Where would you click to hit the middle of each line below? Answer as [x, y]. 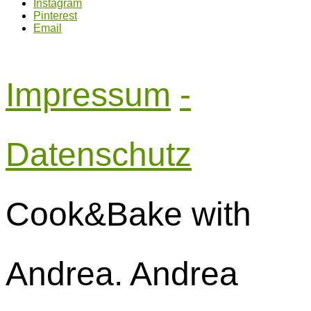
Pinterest [55, 15]
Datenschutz [99, 154]
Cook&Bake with [128, 214]
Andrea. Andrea [122, 274]
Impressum [88, 94]
